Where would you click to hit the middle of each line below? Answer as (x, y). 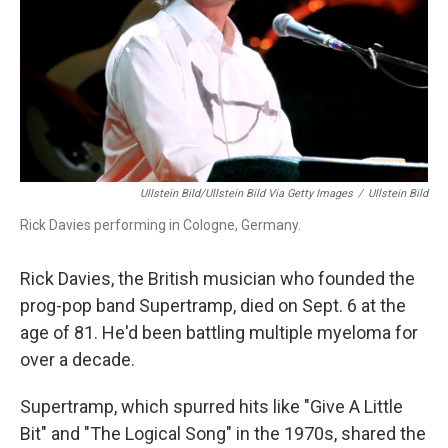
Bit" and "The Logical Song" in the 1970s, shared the (223, 433)
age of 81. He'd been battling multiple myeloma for (219, 332)
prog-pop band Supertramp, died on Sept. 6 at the (213, 305)
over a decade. (77, 359)
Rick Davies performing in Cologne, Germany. (160, 225)
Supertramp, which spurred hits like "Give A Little (211, 406)
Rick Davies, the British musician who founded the (217, 278)
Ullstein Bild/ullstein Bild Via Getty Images (246, 193)
